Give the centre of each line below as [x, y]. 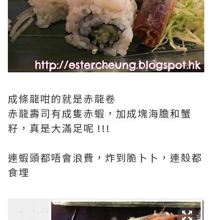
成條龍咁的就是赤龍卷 [62, 98]
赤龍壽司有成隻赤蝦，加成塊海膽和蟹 [100, 113]
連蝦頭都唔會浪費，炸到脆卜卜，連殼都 [105, 157]
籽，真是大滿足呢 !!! [59, 128]
